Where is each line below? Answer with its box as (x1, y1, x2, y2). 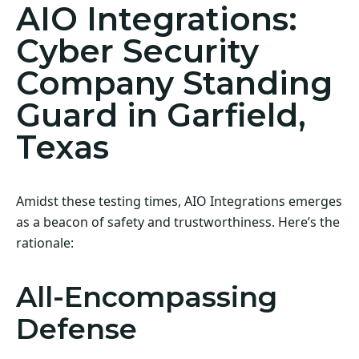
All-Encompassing (16, 279, 277, 314)
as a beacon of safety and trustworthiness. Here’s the (16, 212, 340, 231)
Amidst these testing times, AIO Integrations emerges (16, 192, 342, 210)
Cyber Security (16, 31, 259, 71)
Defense (16, 311, 137, 346)
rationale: (16, 233, 74, 252)
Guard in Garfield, (16, 95, 306, 135)
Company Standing (16, 63, 333, 103)
